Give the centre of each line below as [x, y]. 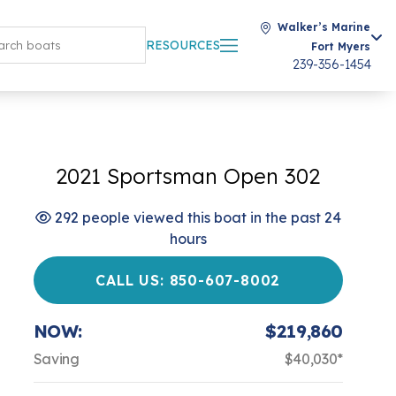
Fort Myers [341, 46]
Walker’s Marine [324, 27]
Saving [56, 359]
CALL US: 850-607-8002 [188, 280]
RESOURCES [183, 45]
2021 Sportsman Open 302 [188, 176]
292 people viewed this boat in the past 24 [196, 217]
